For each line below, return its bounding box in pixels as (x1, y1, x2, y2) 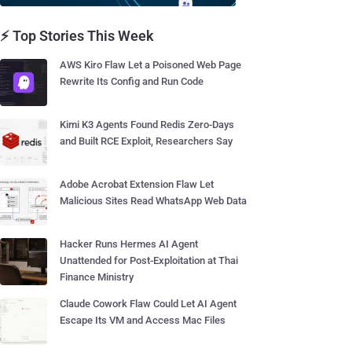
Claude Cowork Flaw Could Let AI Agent (60, 298, 236, 310)
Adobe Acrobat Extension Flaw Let (60, 178, 214, 190)
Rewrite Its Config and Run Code (60, 75, 203, 87)
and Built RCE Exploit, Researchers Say (60, 135, 233, 147)
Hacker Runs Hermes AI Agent (60, 238, 198, 250)
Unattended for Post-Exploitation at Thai (60, 255, 238, 266)
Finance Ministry (60, 271, 134, 283)
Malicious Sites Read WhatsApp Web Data (60, 195, 247, 207)
